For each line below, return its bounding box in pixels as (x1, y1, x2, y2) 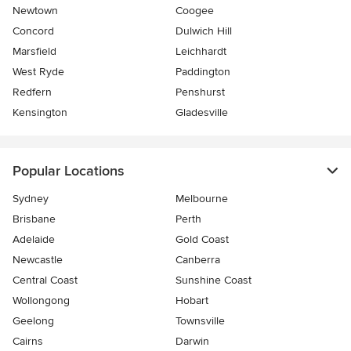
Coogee (175, 4, 214, 18)
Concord (13, 24, 54, 38)
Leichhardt (175, 45, 226, 59)
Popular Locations (13, 162, 124, 180)
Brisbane (13, 212, 56, 226)
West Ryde (13, 65, 64, 79)
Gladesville (175, 106, 228, 120)
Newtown (13, 4, 58, 18)
